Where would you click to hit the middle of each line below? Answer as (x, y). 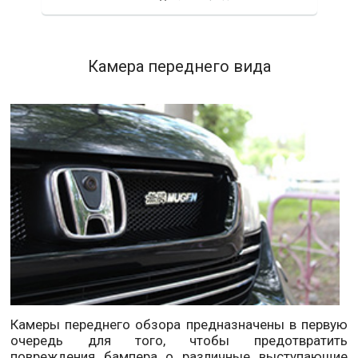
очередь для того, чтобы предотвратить (179, 340)
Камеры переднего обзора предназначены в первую (179, 324)
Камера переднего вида (179, 66)
